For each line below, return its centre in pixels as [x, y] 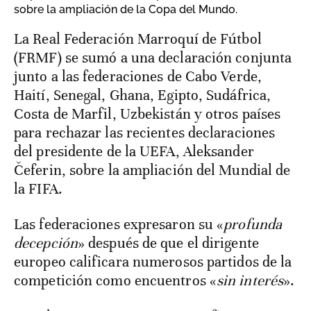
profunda [253, 225]
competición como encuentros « [115, 281]
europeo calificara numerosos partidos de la [153, 262]
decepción [46, 243]
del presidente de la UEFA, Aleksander [134, 152]
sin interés [250, 281]
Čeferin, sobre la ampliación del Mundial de [152, 170]
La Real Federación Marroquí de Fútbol [18, 39]
